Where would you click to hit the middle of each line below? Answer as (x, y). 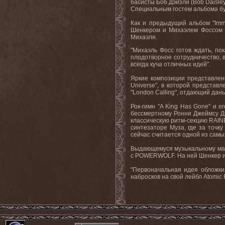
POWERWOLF (155, 156)
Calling (165, 92)
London (143, 92)
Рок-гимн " (145, 106)
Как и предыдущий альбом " (173, 23)
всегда (140, 64)
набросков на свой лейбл (167, 177)
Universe (143, 85)
